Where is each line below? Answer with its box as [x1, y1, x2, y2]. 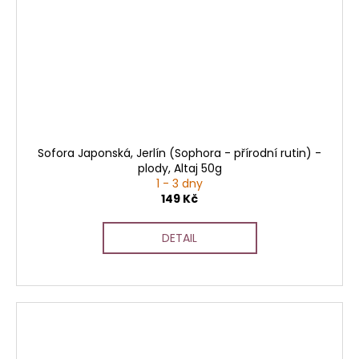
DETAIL [162, 229, 197, 246]
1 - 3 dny [156, 175, 203, 192]
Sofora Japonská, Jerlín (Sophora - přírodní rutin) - [38, 144, 321, 161]
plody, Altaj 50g [137, 159, 222, 176]
